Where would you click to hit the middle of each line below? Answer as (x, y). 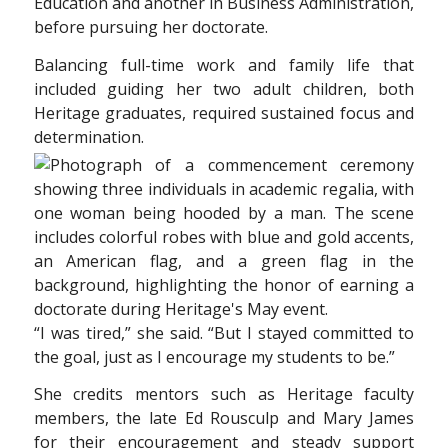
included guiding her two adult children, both (224, 88)
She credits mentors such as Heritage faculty (224, 394)
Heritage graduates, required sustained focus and (224, 112)
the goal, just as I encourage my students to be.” (214, 356)
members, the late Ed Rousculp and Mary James (224, 418)
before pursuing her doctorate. (150, 27)
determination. (88, 136)
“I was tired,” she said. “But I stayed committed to (224, 332)
